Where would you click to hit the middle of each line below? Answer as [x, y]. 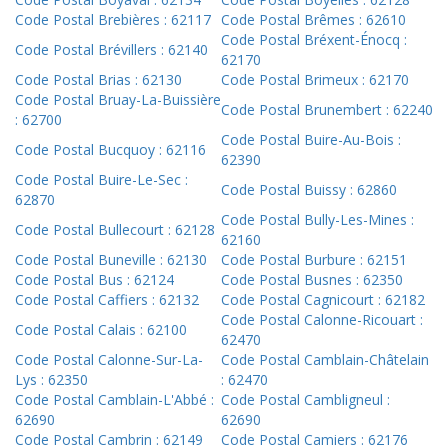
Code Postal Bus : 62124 [94, 280]
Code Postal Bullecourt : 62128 [115, 230]
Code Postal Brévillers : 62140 [111, 50]
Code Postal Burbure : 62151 [314, 260]
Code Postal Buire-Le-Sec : [101, 180]
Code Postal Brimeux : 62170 [315, 80]
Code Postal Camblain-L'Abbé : [114, 400]
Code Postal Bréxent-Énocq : [314, 40]
